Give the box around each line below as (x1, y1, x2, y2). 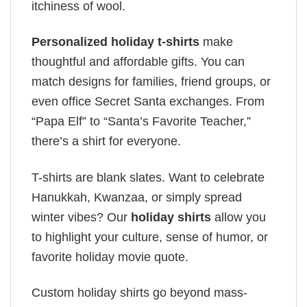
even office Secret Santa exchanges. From (32, 95, 265, 109)
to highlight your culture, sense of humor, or (32, 230, 268, 244)
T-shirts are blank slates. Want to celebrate (32, 170, 265, 184)
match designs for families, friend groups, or (32, 75, 271, 89)
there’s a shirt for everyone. (32, 134, 181, 149)
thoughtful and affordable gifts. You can (32, 55, 245, 69)
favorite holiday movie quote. (32, 249, 188, 264)
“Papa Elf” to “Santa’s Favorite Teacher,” (32, 114, 251, 129)
